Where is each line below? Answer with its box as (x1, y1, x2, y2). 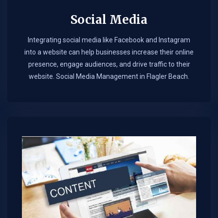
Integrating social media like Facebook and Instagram (28, 36, 190, 44)
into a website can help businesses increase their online (24, 48, 194, 56)
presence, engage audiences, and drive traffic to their (28, 60, 190, 69)
